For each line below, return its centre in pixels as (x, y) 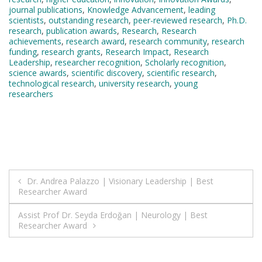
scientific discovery (107, 73)
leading (202, 9)
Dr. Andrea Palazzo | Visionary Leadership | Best (120, 181)
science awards (38, 73)
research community (168, 41)
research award (95, 41)
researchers (31, 94)
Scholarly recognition (185, 62)
